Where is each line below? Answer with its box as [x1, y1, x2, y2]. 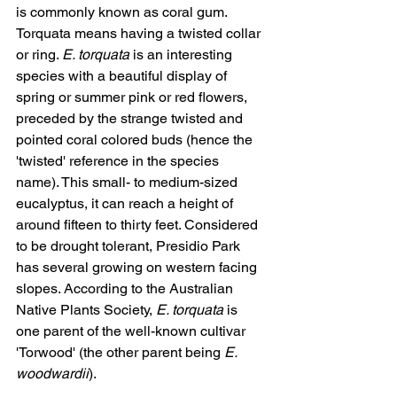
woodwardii [16, 365, 89, 383]
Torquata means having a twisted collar [16, 25, 264, 43]
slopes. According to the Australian [16, 280, 237, 298]
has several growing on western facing [16, 259, 261, 276]
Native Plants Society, [16, 301, 156, 319]
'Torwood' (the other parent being [16, 344, 224, 362]
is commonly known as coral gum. [16, 4, 230, 21]
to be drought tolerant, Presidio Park [16, 237, 244, 255]
